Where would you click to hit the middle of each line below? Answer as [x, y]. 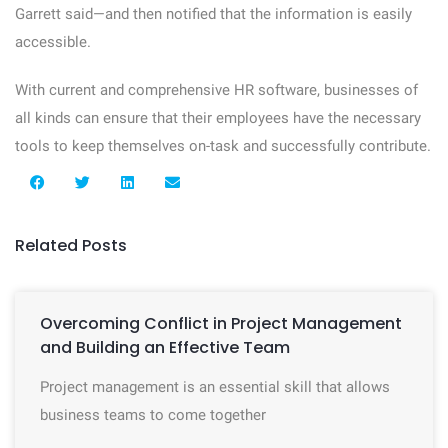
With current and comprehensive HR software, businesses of [216, 90]
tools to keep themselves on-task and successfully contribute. [223, 146]
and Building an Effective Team [165, 347]
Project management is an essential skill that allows [215, 387]
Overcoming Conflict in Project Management [221, 323]
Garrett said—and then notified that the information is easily [213, 14]
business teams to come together [153, 415]
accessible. [53, 42]
